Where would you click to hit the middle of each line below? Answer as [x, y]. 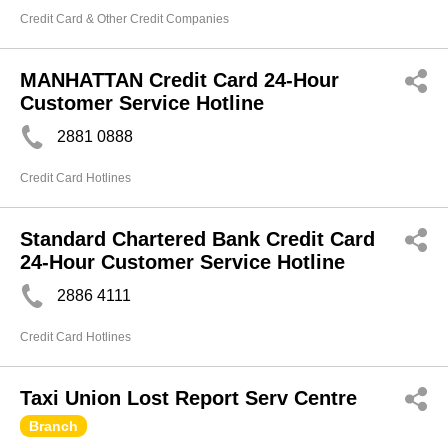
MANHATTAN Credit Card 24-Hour [179, 80]
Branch [53, 426]
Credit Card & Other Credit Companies [124, 19]
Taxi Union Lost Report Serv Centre [188, 398]
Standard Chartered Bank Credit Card [197, 239]
